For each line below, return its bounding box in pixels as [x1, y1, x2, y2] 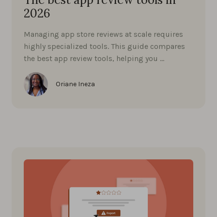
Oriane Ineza [56, 79, 95, 88]
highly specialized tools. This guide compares [24, 41, 185, 51]
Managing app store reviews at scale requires [24, 29, 183, 39]
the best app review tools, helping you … [24, 53, 164, 63]
